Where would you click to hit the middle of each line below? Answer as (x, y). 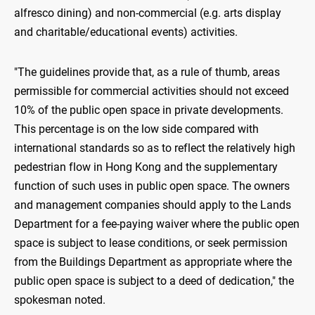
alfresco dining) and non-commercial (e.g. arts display (148, 13)
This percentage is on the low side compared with (136, 129)
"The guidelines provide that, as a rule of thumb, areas (147, 72)
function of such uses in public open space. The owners (152, 186)
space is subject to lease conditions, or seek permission (151, 243)
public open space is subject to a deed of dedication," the (154, 281)
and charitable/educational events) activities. (126, 32)
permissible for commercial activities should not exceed (152, 91)
